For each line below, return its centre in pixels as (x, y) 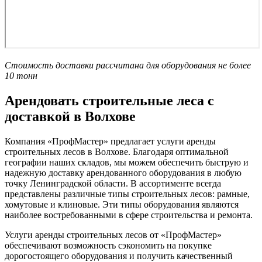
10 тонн (21, 76)
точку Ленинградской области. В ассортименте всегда (113, 184)
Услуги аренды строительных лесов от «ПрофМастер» (113, 235)
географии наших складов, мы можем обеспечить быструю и (127, 163)
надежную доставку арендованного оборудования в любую (123, 173)
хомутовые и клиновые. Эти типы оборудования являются (122, 205)
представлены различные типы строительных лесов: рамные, (127, 194)
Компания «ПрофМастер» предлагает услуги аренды (110, 142)
